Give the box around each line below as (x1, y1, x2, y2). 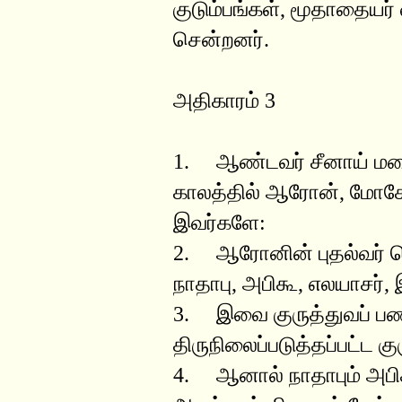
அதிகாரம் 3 (173, 88, 275, 112)
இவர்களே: (173, 210, 266, 234)
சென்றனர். (173, 27, 269, 51)
